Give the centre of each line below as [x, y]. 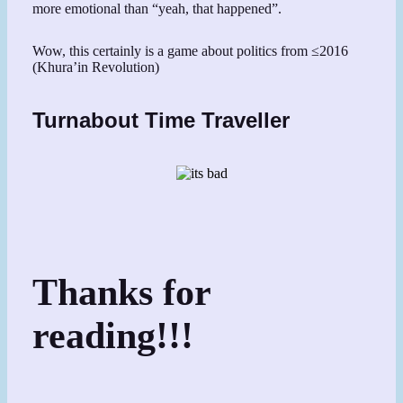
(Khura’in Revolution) [96, 67]
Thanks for [122, 292]
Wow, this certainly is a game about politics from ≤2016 [191, 50]
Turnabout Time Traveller [161, 120]
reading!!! [113, 335]
